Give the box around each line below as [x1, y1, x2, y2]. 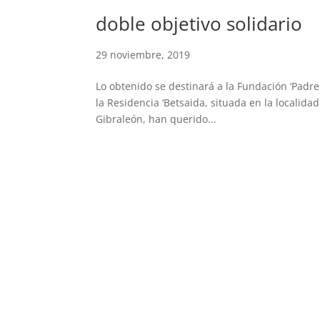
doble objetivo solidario [96, 10, 303, 36]
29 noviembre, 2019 [96, 47, 191, 61]
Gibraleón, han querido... [96, 111, 217, 126]
